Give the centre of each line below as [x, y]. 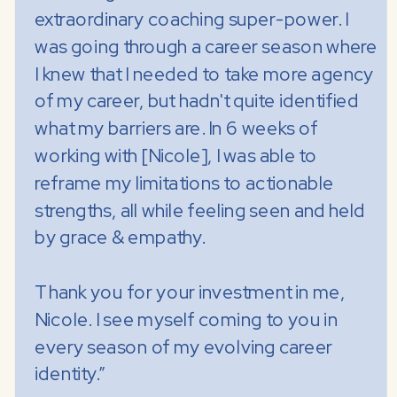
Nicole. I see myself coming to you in [186, 320]
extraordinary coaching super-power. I [192, 20]
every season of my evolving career [184, 347]
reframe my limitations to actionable [184, 184]
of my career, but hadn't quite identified [197, 101]
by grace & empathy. [120, 238]
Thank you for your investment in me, [190, 293]
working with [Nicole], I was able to [176, 156]
